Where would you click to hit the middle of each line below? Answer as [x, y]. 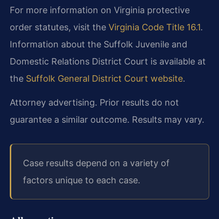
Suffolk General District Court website [104, 78]
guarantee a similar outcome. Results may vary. [107, 119]
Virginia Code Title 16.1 [154, 27]
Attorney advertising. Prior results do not [94, 102]
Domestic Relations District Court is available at [108, 61]
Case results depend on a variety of [96, 163]
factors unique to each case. [82, 180]
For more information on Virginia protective [100, 10]
